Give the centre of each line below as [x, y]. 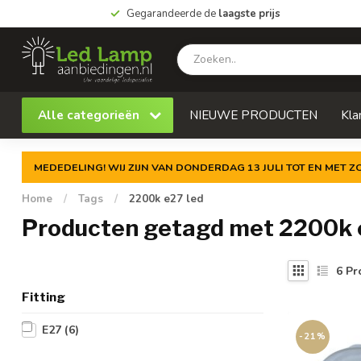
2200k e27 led [166, 199]
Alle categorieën [90, 115]
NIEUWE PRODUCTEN [253, 115]
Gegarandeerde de [172, 14]
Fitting [44, 297]
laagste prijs [249, 14]
